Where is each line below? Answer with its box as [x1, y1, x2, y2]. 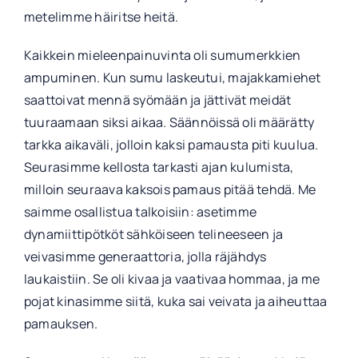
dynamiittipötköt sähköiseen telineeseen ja [23, 225, 284, 244]
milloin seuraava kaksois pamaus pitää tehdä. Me [23, 181, 316, 199]
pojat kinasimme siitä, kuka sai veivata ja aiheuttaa [23, 292, 328, 311]
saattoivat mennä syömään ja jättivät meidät [23, 91, 292, 109]
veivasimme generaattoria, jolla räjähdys [23, 248, 267, 266]
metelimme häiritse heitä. [23, 8, 178, 26]
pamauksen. [23, 315, 98, 333]
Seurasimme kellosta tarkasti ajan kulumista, [23, 158, 294, 177]
